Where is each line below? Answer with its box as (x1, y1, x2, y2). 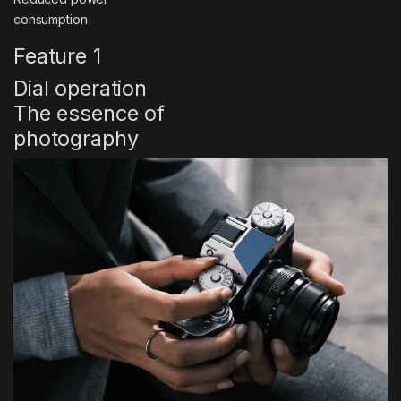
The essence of (13, 99, 166, 126)
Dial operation (13, 74, 148, 101)
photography (13, 124, 139, 151)
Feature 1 (13, 42, 101, 69)
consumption (13, 11, 88, 27)
